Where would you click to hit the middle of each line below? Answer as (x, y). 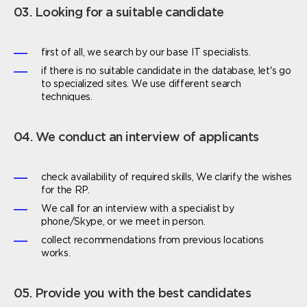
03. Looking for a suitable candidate (119, 13)
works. (56, 254)
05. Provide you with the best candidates (133, 294)
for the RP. (65, 191)
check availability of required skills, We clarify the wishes (167, 178)
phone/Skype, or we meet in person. (123, 222)
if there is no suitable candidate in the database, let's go (166, 72)
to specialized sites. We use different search (141, 85)
